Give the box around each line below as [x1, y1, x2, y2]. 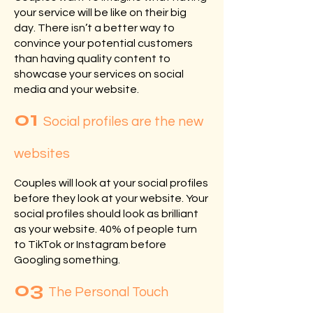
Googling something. [14, 254, 120, 265]
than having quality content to [14, 53, 170, 64]
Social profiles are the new [43, 115, 203, 129]
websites [14, 147, 70, 161]
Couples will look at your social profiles [14, 177, 208, 189]
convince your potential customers [14, 38, 193, 49]
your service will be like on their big [14, 7, 187, 18]
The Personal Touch [48, 285, 168, 299]
